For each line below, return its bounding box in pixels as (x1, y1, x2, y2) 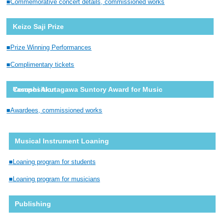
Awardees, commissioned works (10, 107, 103, 114)
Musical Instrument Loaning (15, 137, 110, 145)
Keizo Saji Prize (13, 22, 64, 30)
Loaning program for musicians (12, 175, 100, 183)
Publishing (15, 200, 52, 208)
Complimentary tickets (10, 60, 75, 68)
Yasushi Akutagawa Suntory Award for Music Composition (13, 85, 56, 93)
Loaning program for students (12, 158, 96, 166)
